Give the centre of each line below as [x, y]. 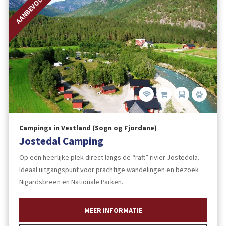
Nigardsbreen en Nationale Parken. [71, 181]
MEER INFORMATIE [113, 210]
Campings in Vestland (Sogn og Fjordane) [88, 128]
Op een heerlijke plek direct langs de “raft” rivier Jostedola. [109, 157]
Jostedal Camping [61, 141]
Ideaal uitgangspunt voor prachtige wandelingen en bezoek [109, 169]
